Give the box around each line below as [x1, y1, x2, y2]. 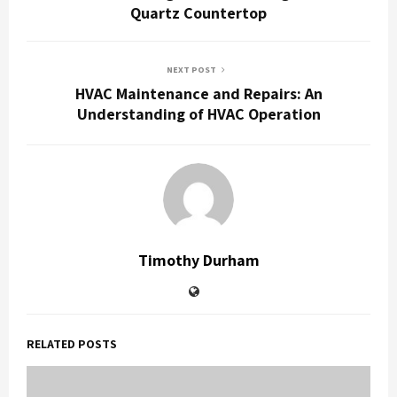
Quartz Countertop [130, 2, 267, 23]
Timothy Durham [137, 249, 260, 270]
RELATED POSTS [27, 335, 117, 352]
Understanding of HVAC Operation [76, 103, 321, 124]
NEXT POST [167, 63, 216, 75]
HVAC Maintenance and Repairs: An [74, 82, 323, 104]
